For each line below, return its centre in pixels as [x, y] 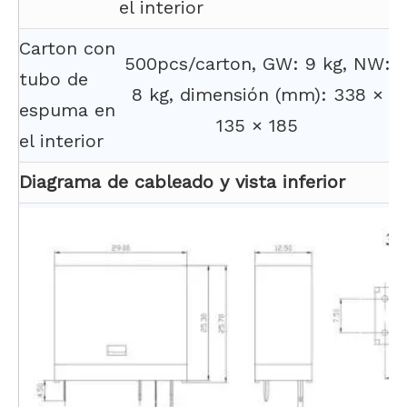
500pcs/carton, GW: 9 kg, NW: [257, 64]
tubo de [54, 79]
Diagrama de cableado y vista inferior [182, 182]
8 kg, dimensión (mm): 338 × [257, 94]
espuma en [67, 110]
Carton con [67, 48]
